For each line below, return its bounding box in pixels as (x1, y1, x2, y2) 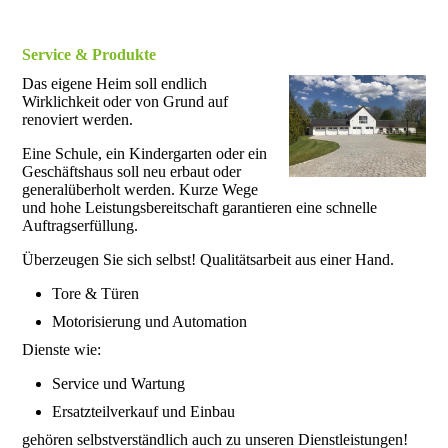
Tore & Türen (52, 285, 140, 303)
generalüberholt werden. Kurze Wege (22, 181, 259, 199)
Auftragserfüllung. (22, 217, 139, 235)
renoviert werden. (22, 111, 134, 129)
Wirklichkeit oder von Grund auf (22, 93, 229, 111)
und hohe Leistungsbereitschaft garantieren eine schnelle (22, 199, 378, 217)
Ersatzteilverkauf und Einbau (52, 403, 236, 421)
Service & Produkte (22, 46, 157, 63)
